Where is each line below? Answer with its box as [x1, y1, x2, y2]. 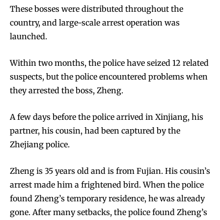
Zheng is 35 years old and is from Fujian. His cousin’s [10, 166, 210, 176]
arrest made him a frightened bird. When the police [10, 180, 204, 190]
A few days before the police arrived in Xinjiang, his [10, 112, 203, 122]
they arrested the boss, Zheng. [10, 85, 123, 96]
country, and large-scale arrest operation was [10, 18, 180, 28]
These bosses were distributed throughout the [10, 4, 183, 14]
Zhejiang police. [10, 139, 70, 150]
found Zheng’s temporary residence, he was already [10, 193, 205, 204]
